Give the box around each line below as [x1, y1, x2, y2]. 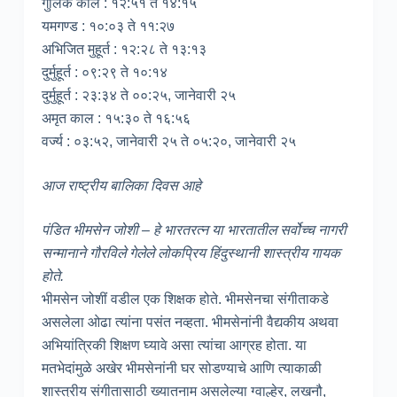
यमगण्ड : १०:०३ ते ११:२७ [41, 19, 175, 35]
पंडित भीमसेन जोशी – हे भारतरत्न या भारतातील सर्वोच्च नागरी [41, 222, 346, 238]
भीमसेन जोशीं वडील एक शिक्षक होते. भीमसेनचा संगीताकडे [41, 292, 329, 307]
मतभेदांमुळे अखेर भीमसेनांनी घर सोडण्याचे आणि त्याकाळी [41, 361, 322, 377]
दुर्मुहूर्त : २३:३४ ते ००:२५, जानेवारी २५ [41, 88, 236, 104]
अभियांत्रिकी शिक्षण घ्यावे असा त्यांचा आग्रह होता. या [41, 338, 307, 354]
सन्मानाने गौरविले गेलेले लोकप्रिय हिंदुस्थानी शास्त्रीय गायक [41, 245, 340, 261]
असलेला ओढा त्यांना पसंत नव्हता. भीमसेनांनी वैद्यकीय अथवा [41, 315, 339, 331]
